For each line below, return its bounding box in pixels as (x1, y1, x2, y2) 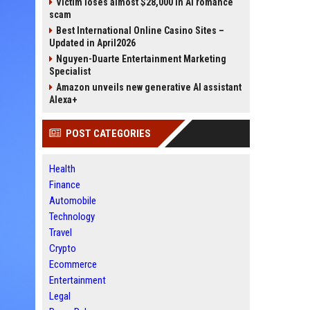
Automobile (49, 194, 96, 207)
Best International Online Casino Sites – (56, 25, 224, 36)
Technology (49, 210, 95, 223)
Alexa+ (49, 94, 77, 105)
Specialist (49, 66, 91, 77)
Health (49, 163, 75, 175)
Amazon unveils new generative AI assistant (56, 82, 241, 93)
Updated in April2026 (49, 37, 136, 48)
